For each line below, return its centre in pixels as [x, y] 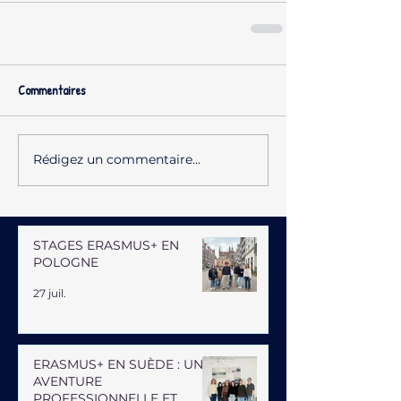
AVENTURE [68, 381]
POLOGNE [66, 262]
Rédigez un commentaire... [117, 159]
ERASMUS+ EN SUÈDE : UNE [122, 364]
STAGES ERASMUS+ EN [106, 245]
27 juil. [50, 293]
